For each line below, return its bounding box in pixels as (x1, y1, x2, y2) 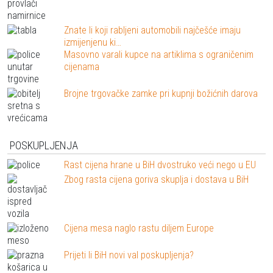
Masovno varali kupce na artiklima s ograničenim (64, 48, 254, 60)
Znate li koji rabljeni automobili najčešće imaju (64, 24, 241, 36)
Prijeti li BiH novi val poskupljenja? (64, 249, 194, 261)
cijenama (64, 60, 100, 73)
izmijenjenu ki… (64, 36, 122, 48)
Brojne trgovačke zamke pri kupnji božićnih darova (64, 87, 258, 99)
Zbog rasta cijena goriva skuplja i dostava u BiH (64, 174, 249, 186)
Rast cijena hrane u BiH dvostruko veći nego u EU (64, 159, 257, 171)
